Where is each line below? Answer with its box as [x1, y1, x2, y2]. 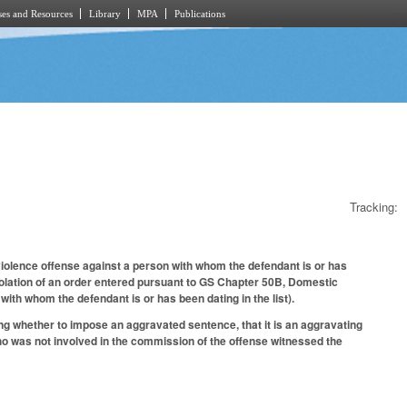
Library [89, 8, 121, 19]
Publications [174, 8, 225, 19]
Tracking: [350, 197, 398, 215]
